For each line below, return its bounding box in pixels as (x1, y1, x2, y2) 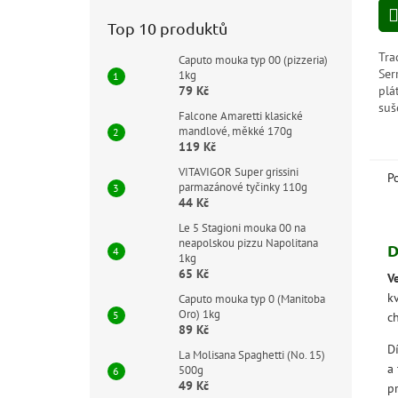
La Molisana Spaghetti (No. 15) (178, 347, 325, 362)
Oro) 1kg (178, 306, 220, 322)
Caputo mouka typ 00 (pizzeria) (178, 52, 328, 68)
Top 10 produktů (107, 19, 227, 37)
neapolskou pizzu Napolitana (178, 235, 318, 251)
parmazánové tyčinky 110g (178, 179, 307, 195)
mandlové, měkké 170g (178, 123, 292, 139)
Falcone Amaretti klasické (178, 108, 303, 123)
